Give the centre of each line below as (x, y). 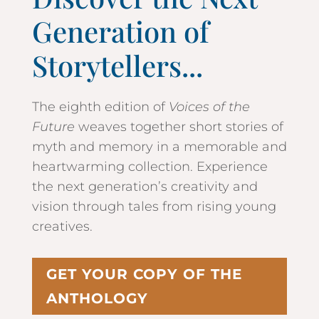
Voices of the (209, 107)
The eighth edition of (100, 107)
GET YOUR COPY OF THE (144, 274)
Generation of (120, 31)
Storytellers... (117, 66)
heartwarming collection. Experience (150, 167)
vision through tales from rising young (154, 207)
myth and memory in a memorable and (159, 147)
